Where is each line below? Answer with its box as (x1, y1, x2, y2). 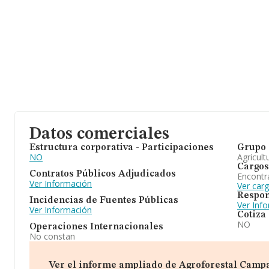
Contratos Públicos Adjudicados (29, 169, 176, 179)
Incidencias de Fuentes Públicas (29, 196, 178, 205)
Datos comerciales (29, 126, 169, 143)
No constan (29, 231, 75, 242)
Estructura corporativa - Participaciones (29, 143, 214, 153)
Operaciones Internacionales (29, 222, 163, 232)
